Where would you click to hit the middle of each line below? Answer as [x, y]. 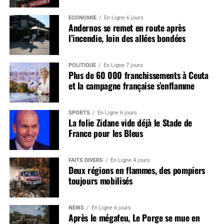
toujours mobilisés [100, 180]
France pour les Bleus [105, 133]
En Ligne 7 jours [123, 65]
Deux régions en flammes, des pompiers [136, 170]
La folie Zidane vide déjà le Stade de [130, 122]
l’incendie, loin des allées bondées [127, 38]
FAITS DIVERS [85, 160]
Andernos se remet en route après [127, 27]
